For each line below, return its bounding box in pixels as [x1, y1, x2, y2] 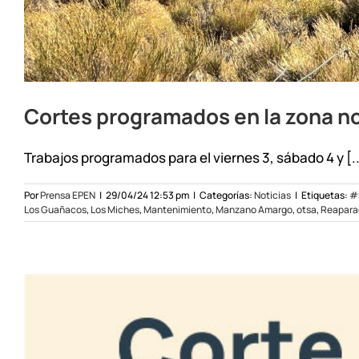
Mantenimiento [143, 202, 212, 216]
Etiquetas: [301, 188, 349, 202]
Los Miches [91, 202, 139, 216]
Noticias [254, 188, 291, 202]
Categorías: [200, 188, 254, 202]
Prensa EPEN [40, 188, 95, 202]
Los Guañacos [24, 202, 87, 216]
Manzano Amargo [216, 202, 292, 216]
